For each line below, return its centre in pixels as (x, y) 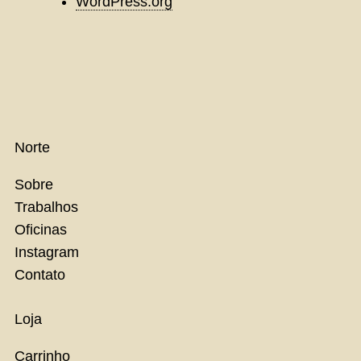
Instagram (47, 252)
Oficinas (41, 229)
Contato (40, 274)
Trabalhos (46, 207)
